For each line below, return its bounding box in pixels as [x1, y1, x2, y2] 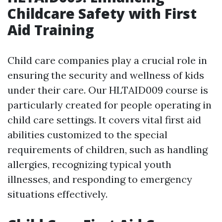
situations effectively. [7, 188, 108, 201]
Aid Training [7, 20, 94, 40]
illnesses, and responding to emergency [7, 173, 192, 186]
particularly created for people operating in [7, 99, 212, 111]
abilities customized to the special [7, 128, 167, 141]
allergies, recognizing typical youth [7, 158, 171, 171]
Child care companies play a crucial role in [7, 54, 207, 67]
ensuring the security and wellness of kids [7, 69, 204, 82]
